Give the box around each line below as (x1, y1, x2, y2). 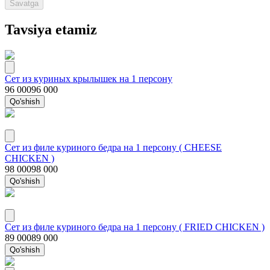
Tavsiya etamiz (5, 21, 97, 37)
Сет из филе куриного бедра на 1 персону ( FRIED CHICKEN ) (5, 221, 265, 232)
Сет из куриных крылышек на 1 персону (5, 73, 172, 84)
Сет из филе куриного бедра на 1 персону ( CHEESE (5, 142, 222, 152)
